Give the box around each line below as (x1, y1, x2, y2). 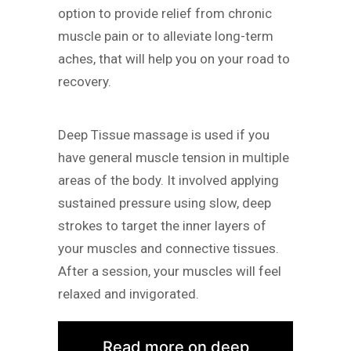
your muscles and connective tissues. (58, 241, 279, 257)
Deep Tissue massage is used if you (58, 127, 270, 143)
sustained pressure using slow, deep (58, 195, 271, 212)
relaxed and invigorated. (58, 286, 202, 302)
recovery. (58, 73, 111, 89)
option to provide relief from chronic (58, 5, 272, 21)
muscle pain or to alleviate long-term (58, 27, 273, 44)
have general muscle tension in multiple (58, 150, 289, 166)
